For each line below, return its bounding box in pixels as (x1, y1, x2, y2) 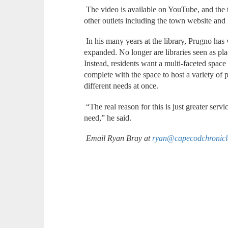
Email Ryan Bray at (84, 134, 153, 143)
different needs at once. (84, 81, 159, 91)
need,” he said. (84, 113, 132, 122)
